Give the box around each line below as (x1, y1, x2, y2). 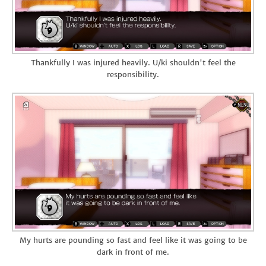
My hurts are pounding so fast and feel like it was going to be (19, 235, 247, 245)
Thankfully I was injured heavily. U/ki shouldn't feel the (30, 57, 236, 68)
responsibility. (107, 69, 159, 80)
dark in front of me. (97, 246, 169, 257)
